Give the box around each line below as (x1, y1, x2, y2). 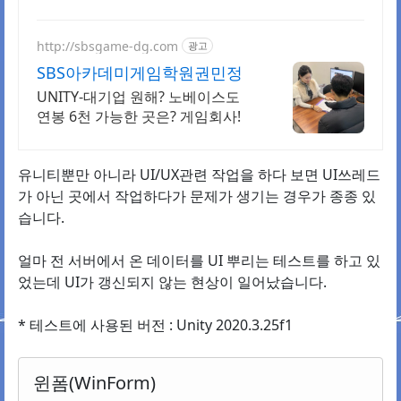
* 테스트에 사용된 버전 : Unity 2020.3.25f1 (18, 315, 293, 336)
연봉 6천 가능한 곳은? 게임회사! (37, 107, 241, 127)
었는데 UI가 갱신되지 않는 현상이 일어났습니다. (18, 272, 327, 293)
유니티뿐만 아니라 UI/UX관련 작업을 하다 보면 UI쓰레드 (18, 165, 380, 185)
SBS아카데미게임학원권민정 (37, 62, 243, 84)
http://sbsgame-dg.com (37, 37, 178, 55)
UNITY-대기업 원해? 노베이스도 (37, 87, 240, 107)
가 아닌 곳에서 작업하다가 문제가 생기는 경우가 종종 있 (18, 186, 376, 207)
